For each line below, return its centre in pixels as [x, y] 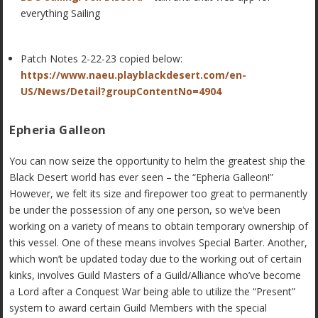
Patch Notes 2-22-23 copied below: [102, 59]
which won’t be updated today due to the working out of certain [156, 259]
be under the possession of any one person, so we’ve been [145, 210]
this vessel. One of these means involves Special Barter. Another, [159, 243]
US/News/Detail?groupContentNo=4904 [121, 92]
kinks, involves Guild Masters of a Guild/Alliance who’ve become [155, 275]
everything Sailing [61, 13]
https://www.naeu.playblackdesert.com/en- [134, 75]
